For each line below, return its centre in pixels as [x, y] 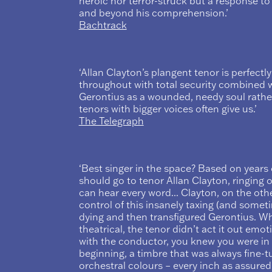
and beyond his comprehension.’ [153, 12]
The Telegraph [111, 121]
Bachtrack [103, 25]
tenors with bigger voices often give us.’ [168, 109]
